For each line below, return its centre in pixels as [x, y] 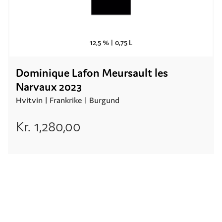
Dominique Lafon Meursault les [92, 73]
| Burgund [101, 100]
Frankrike [66, 100]
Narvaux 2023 [49, 87]
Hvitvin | [32, 100]
